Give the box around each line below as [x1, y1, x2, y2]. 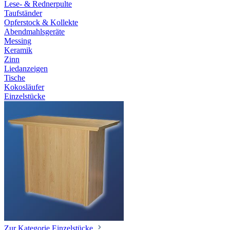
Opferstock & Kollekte [4, 18, 78, 27]
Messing [4, 36, 31, 45]
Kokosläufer [4, 83, 44, 91]
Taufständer [4, 9, 42, 17]
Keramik [4, 46, 32, 54]
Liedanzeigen [4, 64, 48, 73]
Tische [4, 73, 25, 82]
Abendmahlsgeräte [4, 27, 65, 36]
